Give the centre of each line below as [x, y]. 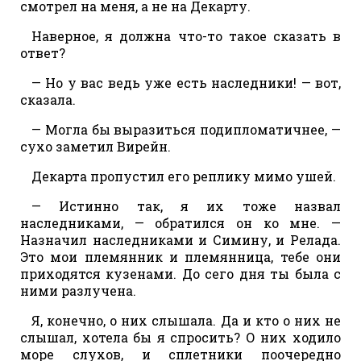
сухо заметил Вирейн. [95, 146]
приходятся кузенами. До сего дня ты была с [180, 273]
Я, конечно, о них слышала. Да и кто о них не [186, 320]
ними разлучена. [78, 290]
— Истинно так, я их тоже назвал [186, 205]
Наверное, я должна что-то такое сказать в [186, 35]
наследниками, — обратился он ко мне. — [180, 222]
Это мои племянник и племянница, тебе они [180, 256]
